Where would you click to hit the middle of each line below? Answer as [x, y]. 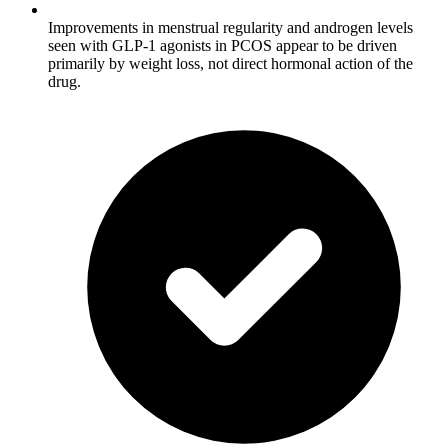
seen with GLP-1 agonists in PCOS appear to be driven [222, 45]
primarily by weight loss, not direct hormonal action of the [230, 63]
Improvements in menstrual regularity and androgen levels [230, 27]
